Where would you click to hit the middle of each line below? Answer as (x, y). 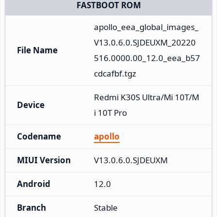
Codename (39, 136)
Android (34, 184)
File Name (37, 50)
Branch (31, 207)
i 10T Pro (110, 112)
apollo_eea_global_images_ (146, 27)
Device (31, 105)
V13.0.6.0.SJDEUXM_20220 (145, 42)
